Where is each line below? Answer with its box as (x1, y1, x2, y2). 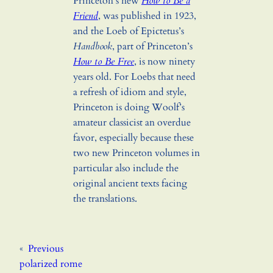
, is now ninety (134, 55, 195, 69)
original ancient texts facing (73, 177, 187, 191)
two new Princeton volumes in (73, 146, 200, 160)
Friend (73, 9, 98, 23)
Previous (28, 241, 63, 255)
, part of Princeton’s (112, 40, 193, 54)
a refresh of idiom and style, (73, 85, 186, 99)
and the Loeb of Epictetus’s (73, 24, 184, 38)
